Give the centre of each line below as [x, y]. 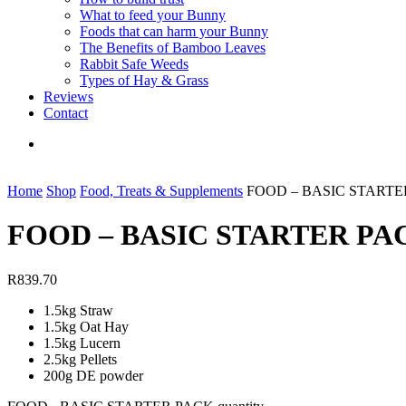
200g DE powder [93, 375]
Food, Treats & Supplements [161, 191]
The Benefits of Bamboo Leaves [173, 48]
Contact [66, 113]
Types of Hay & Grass [144, 80]
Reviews [68, 97]
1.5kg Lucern [82, 343]
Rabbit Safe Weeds [134, 64]
